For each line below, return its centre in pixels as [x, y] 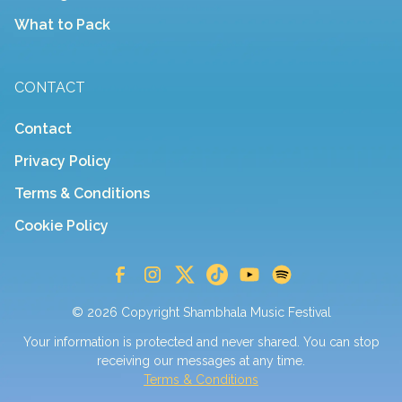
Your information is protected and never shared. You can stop [201, 342]
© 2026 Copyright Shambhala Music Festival [201, 313]
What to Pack [62, 25]
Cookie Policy [61, 226]
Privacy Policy [63, 162]
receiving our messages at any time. [201, 361]
